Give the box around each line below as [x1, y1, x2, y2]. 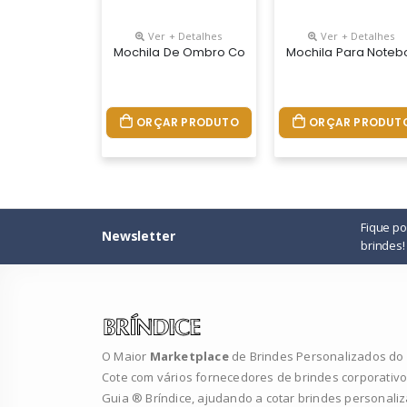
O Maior [102, 347, 150, 364]
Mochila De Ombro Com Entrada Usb [114, 43, 333, 61]
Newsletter [102, 227, 175, 244]
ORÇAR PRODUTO [136, 114, 239, 130]
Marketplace [149, 347, 233, 364]
